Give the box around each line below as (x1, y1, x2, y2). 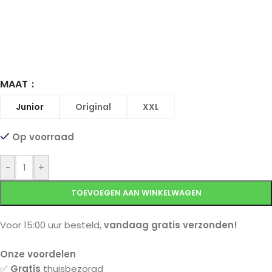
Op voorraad (12, 131, 74, 143)
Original (75, 101, 111, 113)
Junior (16, 101, 44, 113)
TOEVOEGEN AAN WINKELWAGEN (70, 187, 202, 199)
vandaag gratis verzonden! (104, 219, 237, 231)
